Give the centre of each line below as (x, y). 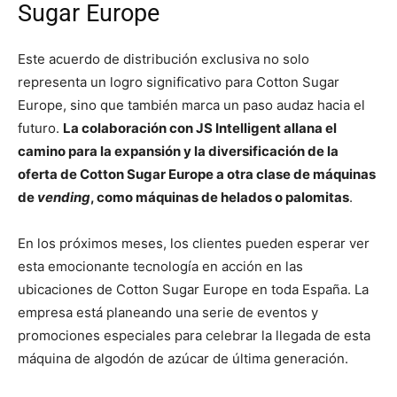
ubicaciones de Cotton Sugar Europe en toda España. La (193, 289)
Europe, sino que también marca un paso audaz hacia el (191, 105)
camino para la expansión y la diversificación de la (178, 151)
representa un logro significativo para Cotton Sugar (179, 82)
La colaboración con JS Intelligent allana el (200, 128)
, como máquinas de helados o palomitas (220, 197)
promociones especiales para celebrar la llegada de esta (194, 335)
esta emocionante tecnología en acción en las (160, 266)
